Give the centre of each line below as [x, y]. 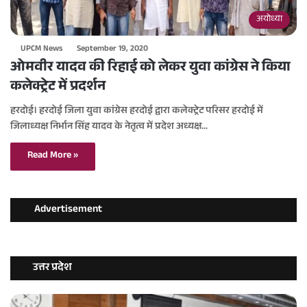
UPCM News [41, 50]
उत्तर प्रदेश [52, 269]
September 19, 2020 [112, 50]
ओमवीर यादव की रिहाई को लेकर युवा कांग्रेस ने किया [150, 69]
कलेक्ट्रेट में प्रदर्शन [58, 88]
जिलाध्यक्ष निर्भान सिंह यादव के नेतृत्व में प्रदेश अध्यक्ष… [109, 128]
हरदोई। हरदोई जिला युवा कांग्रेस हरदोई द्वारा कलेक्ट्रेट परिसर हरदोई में [137, 112]
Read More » [53, 157]
